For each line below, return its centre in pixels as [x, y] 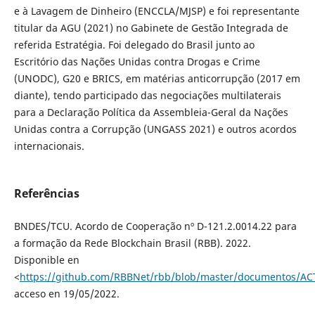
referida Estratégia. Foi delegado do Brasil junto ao [134, 45]
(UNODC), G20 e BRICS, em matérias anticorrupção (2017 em [157, 79]
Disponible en [46, 260]
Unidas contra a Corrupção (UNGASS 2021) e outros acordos [155, 129]
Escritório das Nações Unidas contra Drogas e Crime [137, 62]
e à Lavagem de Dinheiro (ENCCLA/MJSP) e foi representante [156, 11]
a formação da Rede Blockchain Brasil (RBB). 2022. [132, 243]
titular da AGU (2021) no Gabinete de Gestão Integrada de [151, 28]
